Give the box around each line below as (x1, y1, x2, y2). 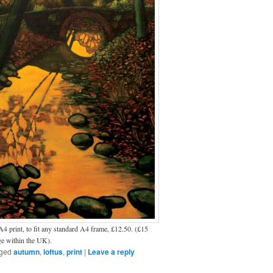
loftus (43, 246, 63, 257)
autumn (13, 246, 40, 257)
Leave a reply (88, 246, 135, 257)
